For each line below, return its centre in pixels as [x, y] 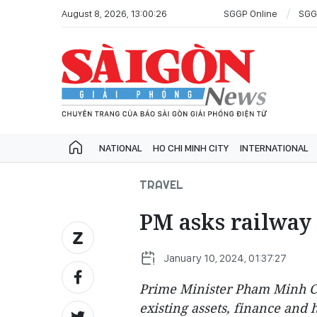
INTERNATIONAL [274, 148]
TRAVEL [161, 185]
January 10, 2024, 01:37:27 [225, 258]
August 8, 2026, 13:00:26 [114, 13]
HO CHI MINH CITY [191, 148]
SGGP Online [250, 13]
